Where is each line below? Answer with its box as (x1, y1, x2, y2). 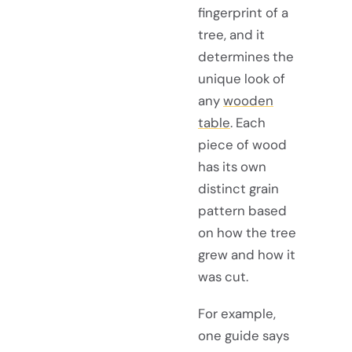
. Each (230, 114, 266, 132)
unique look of (198, 70, 285, 88)
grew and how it (198, 246, 295, 264)
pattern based (198, 202, 287, 220)
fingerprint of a (198, 4, 288, 22)
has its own (198, 158, 266, 176)
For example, (198, 305, 276, 323)
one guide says (198, 327, 289, 345)
